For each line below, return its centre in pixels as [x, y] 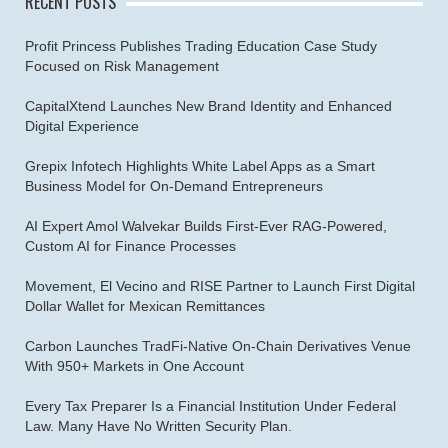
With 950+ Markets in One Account [134, 365]
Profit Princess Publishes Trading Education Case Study [201, 45]
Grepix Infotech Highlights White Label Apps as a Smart [200, 165]
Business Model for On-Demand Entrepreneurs [174, 185]
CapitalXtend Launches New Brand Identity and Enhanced [208, 105]
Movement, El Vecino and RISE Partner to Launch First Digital [220, 285]
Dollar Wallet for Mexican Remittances [145, 305]
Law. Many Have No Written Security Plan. [158, 425]
